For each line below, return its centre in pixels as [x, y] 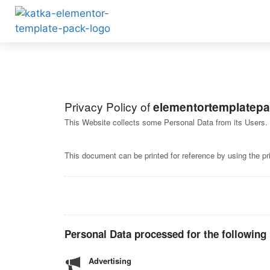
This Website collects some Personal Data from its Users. [166, 122]
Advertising [110, 261]
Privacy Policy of [109, 106]
